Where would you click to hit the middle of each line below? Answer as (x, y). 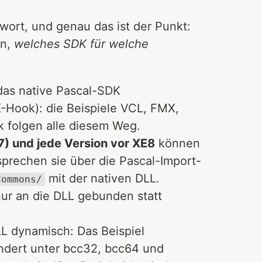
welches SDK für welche (81, 44)
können (177, 143)
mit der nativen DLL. (103, 178)
